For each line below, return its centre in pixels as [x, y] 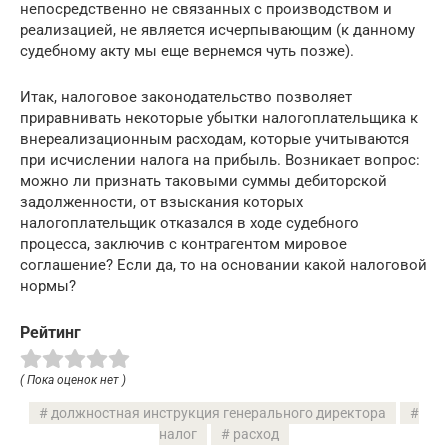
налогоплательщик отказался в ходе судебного [189, 222]
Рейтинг [50, 332]
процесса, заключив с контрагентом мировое [183, 243]
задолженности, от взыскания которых [161, 201]
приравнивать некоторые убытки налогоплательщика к [219, 117]
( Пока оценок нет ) [73, 379]
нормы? [48, 285]
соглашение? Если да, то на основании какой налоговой [223, 264]
